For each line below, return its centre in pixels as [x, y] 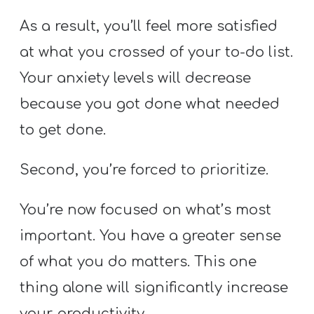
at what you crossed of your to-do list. [157, 52]
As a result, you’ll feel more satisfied [149, 26]
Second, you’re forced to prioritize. [144, 170]
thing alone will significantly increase [154, 288]
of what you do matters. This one [138, 262]
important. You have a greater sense [151, 236]
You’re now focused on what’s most [146, 210]
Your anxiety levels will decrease [136, 78]
